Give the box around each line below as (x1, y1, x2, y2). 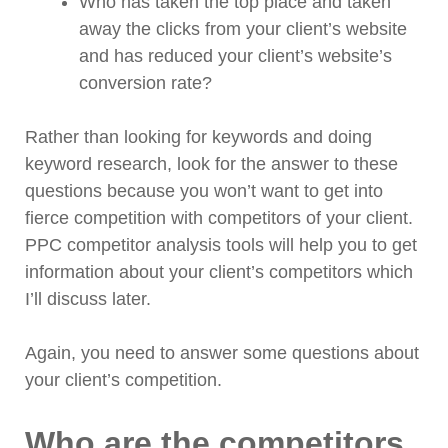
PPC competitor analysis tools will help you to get (25, 235, 417, 256)
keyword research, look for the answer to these (25, 154, 398, 175)
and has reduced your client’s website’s (79, 46, 392, 67)
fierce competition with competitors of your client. (25, 208, 413, 229)
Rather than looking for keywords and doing (25, 127, 372, 148)
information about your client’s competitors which (25, 262, 413, 283)
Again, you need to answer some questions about (25, 343, 419, 364)
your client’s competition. (25, 370, 222, 391)
